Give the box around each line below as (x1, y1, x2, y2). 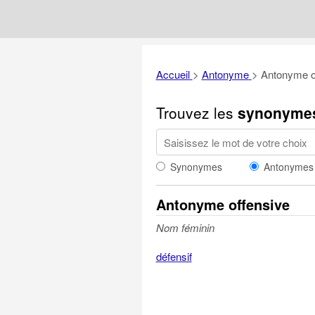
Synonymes (169, 160, 222, 174)
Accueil (155, 67, 190, 82)
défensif (155, 249, 192, 264)
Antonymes (263, 160, 314, 174)
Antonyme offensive (155, 194, 290, 214)
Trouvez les (155, 102, 238, 123)
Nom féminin (155, 220, 214, 235)
